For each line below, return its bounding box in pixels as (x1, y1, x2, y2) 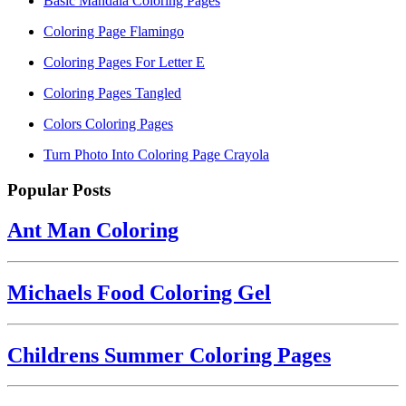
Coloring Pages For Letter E (43, 54, 205, 71)
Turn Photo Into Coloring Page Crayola (43, 147, 269, 163)
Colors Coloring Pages (43, 116, 173, 132)
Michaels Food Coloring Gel (7, 280, 271, 304)
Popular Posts (7, 179, 111, 199)
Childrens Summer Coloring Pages (7, 343, 331, 367)
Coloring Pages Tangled (43, 85, 181, 101)
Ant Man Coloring (7, 217, 179, 242)
